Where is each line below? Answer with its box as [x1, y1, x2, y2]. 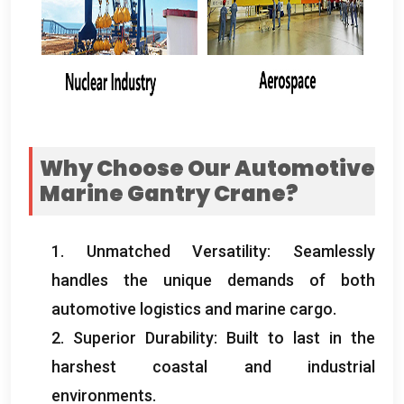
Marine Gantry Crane [40, 178, 286, 208]
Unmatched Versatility [86, 241, 268, 261]
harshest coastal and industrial [51, 356, 375, 376]
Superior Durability [73, 327, 214, 347]
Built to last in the [226, 327, 375, 347]
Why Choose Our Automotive [40, 152, 375, 183]
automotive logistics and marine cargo [51, 298, 333, 318]
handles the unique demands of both [51, 270, 375, 289]
